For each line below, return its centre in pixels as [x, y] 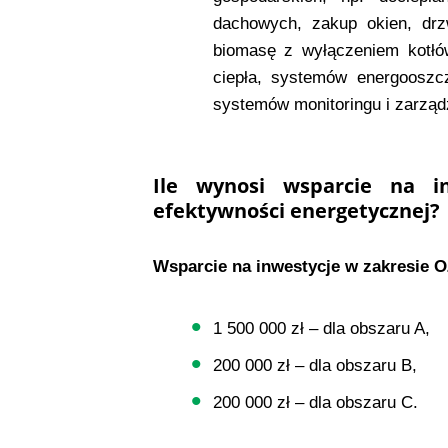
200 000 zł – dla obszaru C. [315, 402]
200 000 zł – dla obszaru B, [314, 365]
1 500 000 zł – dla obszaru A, [321, 328]
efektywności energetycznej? [296, 210]
